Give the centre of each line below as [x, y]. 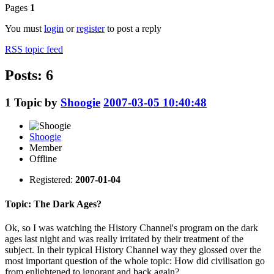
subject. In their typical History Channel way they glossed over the [133, 250]
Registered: [52, 180]
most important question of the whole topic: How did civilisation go [135, 261]
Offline [43, 159]
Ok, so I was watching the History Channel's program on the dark [131, 228]
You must [24, 28]
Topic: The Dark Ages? [53, 204]
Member [46, 148]
